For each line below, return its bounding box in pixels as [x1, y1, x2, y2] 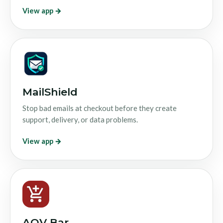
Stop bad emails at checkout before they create [22, 103, 177, 112]
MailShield [22, 85, 78, 98]
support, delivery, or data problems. [22, 114, 138, 124]
